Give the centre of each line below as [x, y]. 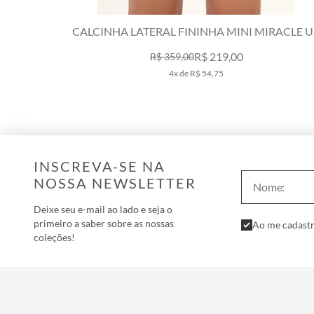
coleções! [54, 237]
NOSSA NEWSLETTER [115, 183]
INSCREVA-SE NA [100, 166]
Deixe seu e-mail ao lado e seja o [103, 209]
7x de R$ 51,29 [197, 73]
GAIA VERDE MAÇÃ [197, 48]
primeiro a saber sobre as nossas [104, 223]
